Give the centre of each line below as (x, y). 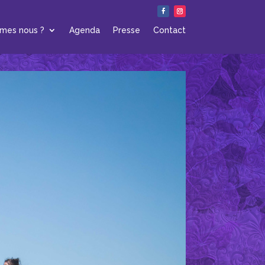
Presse (126, 30)
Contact (169, 30)
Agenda (84, 30)
